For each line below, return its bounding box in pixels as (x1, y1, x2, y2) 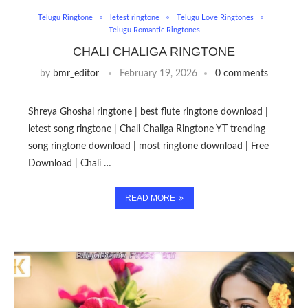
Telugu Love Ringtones (176, 13, 254, 21)
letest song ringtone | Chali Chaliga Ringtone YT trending (28, 124, 265, 134)
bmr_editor (53, 68, 99, 78)
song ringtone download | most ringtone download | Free (28, 141, 269, 151)
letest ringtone (109, 13, 159, 21)
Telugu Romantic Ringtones (108, 25, 200, 34)
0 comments (215, 68, 268, 78)
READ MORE (124, 192, 175, 203)
